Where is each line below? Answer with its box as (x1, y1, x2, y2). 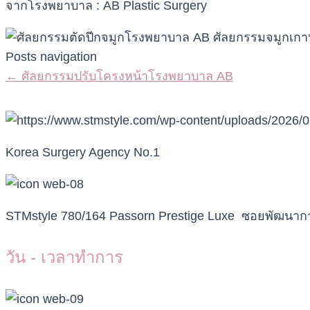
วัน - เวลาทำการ (6, 248, 123, 267)
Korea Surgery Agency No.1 (6, 145, 160, 160)
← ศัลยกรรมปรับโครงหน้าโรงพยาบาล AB (6, 69, 233, 84)
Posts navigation (6, 50, 97, 64)
